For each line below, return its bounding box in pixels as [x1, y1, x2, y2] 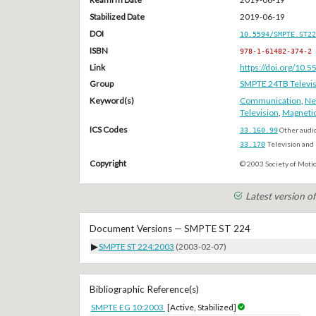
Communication [239, 95, 301, 107]
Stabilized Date [89, 11, 145, 23]
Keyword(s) [89, 95, 134, 107]
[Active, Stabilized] [167, 302, 237, 313]
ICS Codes [89, 123, 128, 135]
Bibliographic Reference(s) [89, 284, 199, 296]
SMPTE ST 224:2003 [98, 241, 174, 252]
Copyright [89, 157, 126, 169]
